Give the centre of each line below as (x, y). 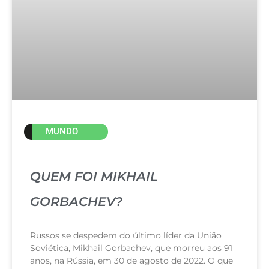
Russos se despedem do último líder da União (126, 235)
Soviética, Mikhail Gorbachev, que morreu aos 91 (131, 248)
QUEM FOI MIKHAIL (94, 176)
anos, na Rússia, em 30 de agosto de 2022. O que (131, 260)
